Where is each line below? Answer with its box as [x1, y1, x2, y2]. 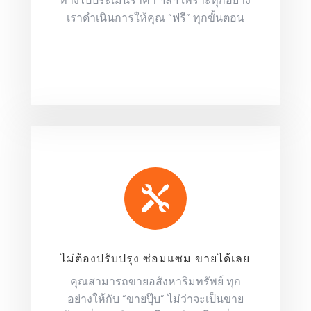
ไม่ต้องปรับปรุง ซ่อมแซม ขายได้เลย [60, 249, 251, 267]
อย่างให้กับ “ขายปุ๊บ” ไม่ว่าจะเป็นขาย [67, 289, 244, 307]
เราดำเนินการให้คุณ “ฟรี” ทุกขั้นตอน [66, 8, 244, 26]
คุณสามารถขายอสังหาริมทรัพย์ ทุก [69, 272, 241, 289]
